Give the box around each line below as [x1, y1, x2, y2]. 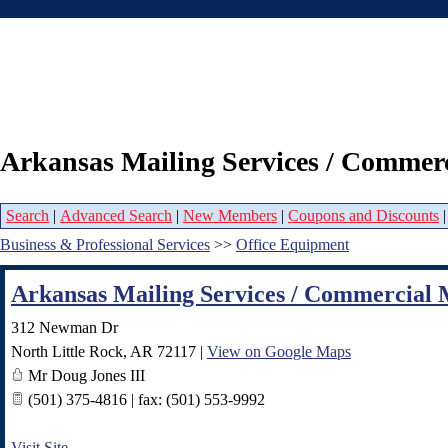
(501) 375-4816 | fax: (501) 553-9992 [24, 391, 265, 409]
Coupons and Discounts [288, 207, 439, 225]
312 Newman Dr [11, 319, 118, 337]
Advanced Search [60, 207, 172, 225]
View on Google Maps [207, 343, 351, 361]
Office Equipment [236, 236, 349, 254]
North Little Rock [11, 343, 123, 361]
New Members [183, 207, 277, 225]
